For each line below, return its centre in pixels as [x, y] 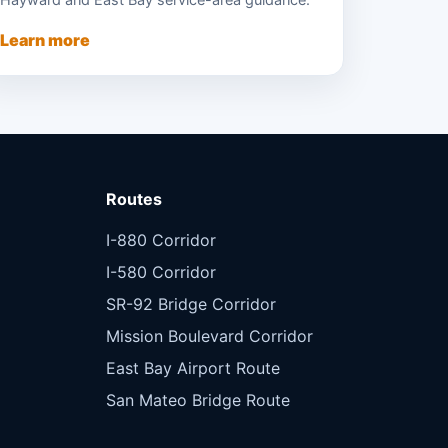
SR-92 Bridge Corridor [191, 303]
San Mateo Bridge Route [198, 399]
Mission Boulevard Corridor [210, 335]
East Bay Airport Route [193, 367]
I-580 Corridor [161, 271]
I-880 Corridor [161, 239]
